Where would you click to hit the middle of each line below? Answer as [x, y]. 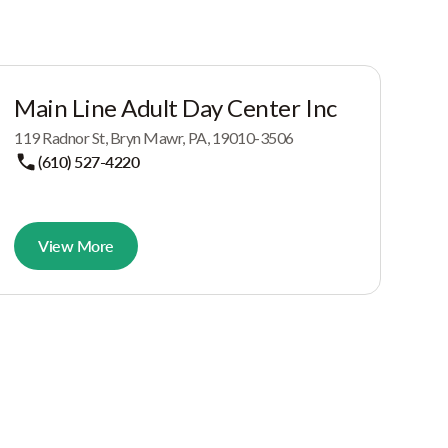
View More [76, 245]
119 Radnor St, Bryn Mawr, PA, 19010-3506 [154, 137]
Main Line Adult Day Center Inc [175, 107]
